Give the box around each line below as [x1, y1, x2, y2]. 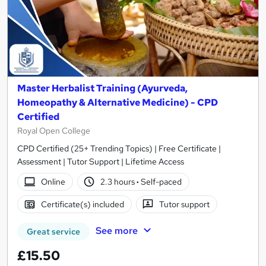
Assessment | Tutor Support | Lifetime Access [17, 156, 184, 167]
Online [40, 176, 65, 187]
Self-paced [139, 176, 182, 187]
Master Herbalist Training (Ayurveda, [17, 82, 188, 95]
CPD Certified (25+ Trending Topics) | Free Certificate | [17, 143, 221, 154]
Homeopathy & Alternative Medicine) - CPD [17, 96, 218, 109]
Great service [27, 226, 80, 237]
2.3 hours [100, 176, 137, 187]
